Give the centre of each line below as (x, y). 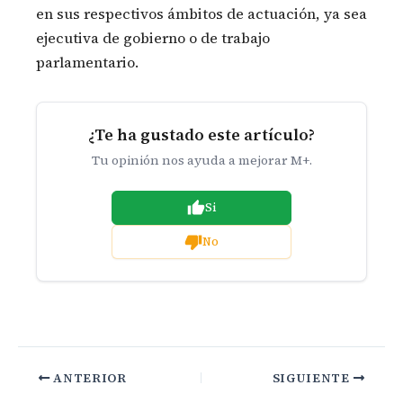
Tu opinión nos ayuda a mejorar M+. (201, 161)
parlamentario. (87, 63)
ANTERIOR (88, 378)
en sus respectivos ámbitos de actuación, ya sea (201, 14)
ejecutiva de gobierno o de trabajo (153, 38)
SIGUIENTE (313, 378)
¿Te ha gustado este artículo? (201, 135)
